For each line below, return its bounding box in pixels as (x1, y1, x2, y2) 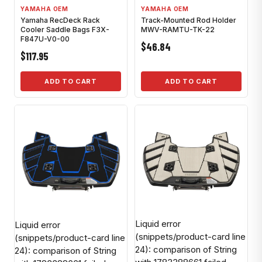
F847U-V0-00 (20, 35, 70, 43)
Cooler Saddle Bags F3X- (20, 25, 109, 34)
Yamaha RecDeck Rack (20, 16, 100, 25)
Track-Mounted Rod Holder (141, 16, 236, 25)
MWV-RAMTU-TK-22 (141, 25, 215, 34)
